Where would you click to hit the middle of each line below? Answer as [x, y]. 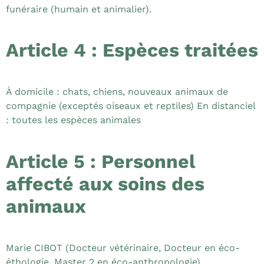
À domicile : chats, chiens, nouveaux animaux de [117, 92]
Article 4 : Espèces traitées [132, 50]
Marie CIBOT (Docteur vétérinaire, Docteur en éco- [123, 247]
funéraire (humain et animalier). [79, 9]
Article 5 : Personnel [100, 161]
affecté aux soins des [105, 184]
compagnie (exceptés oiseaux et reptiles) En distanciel [131, 106]
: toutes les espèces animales [73, 120]
